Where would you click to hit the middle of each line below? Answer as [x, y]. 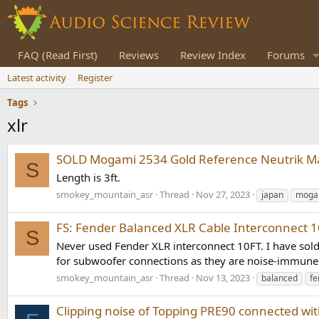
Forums [286, 55]
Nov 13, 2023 [223, 277]
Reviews [139, 55]
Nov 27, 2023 [223, 194]
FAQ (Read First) [58, 55]
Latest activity [37, 78]
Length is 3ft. [88, 178]
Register [95, 78]
